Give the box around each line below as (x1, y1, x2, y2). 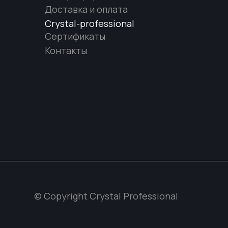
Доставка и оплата (45, 3, 128, 15)
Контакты (45, 44, 87, 56)
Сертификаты (45, 30, 105, 42)
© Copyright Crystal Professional (34, 189, 178, 202)
